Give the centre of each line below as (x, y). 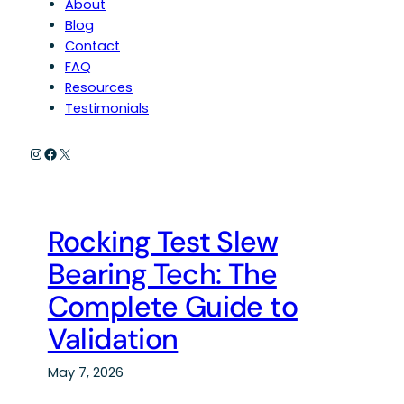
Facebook (78, 152)
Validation (113, 340)
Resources (99, 88)
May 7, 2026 (85, 373)
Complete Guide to (172, 307)
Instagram (65, 152)
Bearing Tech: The (162, 275)
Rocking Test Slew (162, 242)
